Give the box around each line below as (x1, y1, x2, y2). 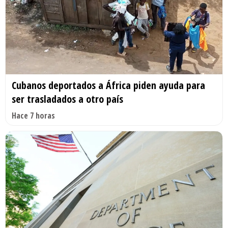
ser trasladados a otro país (12, 92, 123, 106)
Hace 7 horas (12, 109, 55, 121)
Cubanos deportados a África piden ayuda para (12, 78, 205, 92)
